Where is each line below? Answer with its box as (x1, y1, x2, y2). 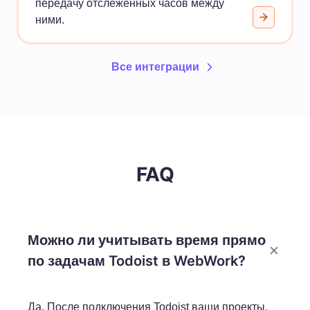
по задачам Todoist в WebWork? (28, 252, 246, 269)
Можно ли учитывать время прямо (28, 231, 266, 248)
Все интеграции (111, 59, 199, 73)
